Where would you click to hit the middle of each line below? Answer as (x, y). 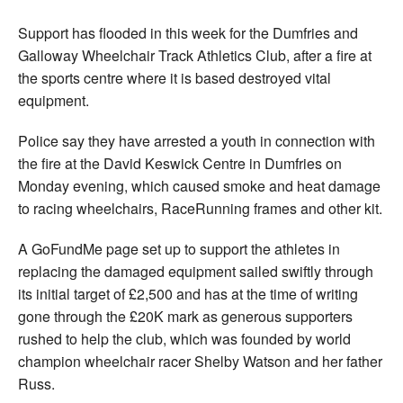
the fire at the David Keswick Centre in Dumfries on (180, 164)
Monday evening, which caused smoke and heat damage (199, 186)
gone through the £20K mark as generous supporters (185, 317)
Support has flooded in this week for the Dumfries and (188, 33)
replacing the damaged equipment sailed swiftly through (196, 272)
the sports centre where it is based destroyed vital (175, 78)
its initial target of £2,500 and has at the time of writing (188, 294)
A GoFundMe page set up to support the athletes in (179, 249)
